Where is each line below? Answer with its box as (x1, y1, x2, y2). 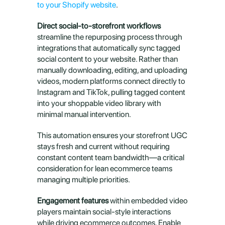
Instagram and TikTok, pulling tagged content (37, 87, 185, 97)
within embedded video (108, 196, 188, 205)
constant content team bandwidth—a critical (37, 153, 184, 162)
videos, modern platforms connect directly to (37, 76, 185, 86)
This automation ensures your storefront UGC (37, 131, 187, 140)
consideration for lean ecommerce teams (37, 164, 172, 173)
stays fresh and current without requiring (37, 142, 170, 151)
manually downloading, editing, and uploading (37, 65, 187, 75)
